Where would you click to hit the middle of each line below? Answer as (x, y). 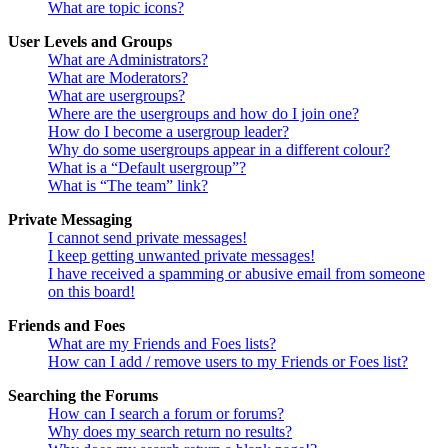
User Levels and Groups (90, 42)
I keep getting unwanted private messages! (181, 256)
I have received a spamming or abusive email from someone (236, 274)
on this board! (91, 292)
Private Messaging (70, 220)
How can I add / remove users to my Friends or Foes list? (228, 362)
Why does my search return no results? (170, 432)
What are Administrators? (128, 60)
